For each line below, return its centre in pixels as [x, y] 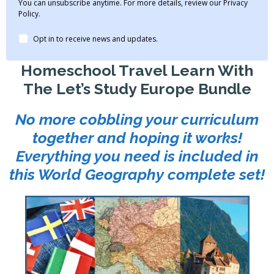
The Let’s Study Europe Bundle [137, 88]
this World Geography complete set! [137, 174]
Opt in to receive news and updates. [95, 39]
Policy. [29, 13]
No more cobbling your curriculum [137, 119]
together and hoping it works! [137, 137]
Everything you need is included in [137, 156]
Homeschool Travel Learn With [137, 70]
